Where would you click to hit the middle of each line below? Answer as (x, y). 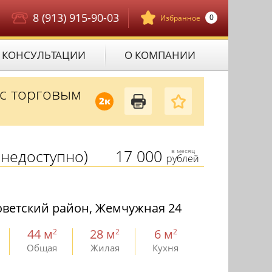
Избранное (180, 18)
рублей (183, 158)
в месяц (183, 151)
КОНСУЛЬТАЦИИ (44, 55)
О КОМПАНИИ (160, 55)
